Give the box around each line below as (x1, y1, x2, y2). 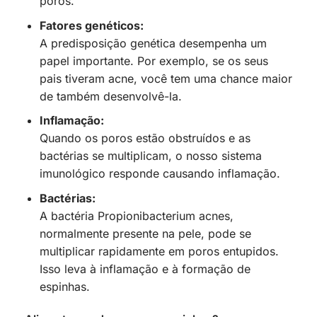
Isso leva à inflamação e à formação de (39, 261, 250, 276)
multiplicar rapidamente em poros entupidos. (39, 243, 279, 258)
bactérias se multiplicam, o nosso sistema (39, 149, 262, 163)
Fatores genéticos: (39, 18, 144, 33)
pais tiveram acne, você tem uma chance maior (39, 71, 292, 86)
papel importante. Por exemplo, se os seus (39, 53, 268, 68)
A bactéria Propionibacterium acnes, (39, 208, 234, 223)
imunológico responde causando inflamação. (39, 166, 280, 181)
